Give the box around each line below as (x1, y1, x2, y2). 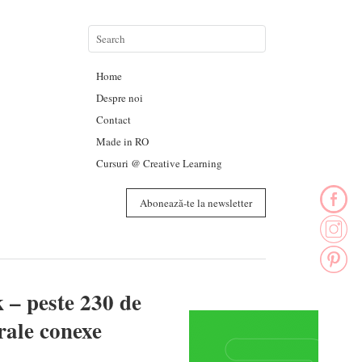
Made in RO (95, 134, 149, 149)
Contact (95, 112, 131, 127)
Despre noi (95, 90, 143, 105)
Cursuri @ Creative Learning (95, 156, 222, 170)
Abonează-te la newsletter (139, 196, 252, 210)
